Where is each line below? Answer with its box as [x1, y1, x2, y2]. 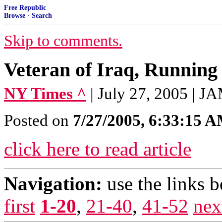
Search [32, 12, 52, 19]
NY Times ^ [4, 85, 86, 103]
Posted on [4, 111, 73, 129]
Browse [4, 12, 25, 19]
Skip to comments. [4, 32, 122, 50]
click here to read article [4, 138, 191, 160]
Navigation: [4, 173, 102, 194]
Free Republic [4, 4, 46, 11]
